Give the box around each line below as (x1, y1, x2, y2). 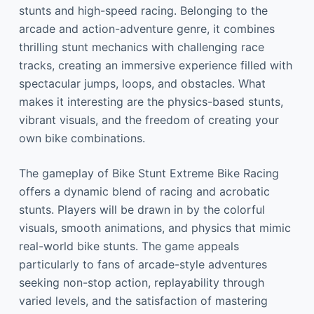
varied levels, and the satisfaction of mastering (18, 294, 268, 308)
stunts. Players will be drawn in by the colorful (18, 203, 265, 217)
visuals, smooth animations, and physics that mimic (18, 221, 291, 235)
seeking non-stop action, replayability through (18, 275, 264, 289)
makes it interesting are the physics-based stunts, (18, 95, 283, 109)
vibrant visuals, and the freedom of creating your (18, 113, 279, 127)
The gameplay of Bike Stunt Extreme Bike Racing (18, 166, 279, 180)
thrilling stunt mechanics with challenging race (18, 40, 264, 54)
